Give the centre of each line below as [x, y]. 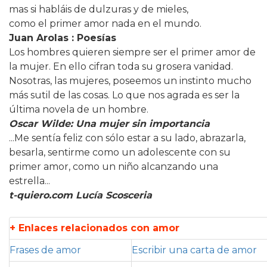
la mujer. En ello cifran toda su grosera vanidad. [121, 67]
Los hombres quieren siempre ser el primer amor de [132, 52]
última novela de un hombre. [79, 110]
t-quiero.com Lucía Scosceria [80, 195]
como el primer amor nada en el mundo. [105, 24]
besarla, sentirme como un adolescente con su [120, 153]
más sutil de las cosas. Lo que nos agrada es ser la [124, 95]
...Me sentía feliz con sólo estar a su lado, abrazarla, [127, 138]
